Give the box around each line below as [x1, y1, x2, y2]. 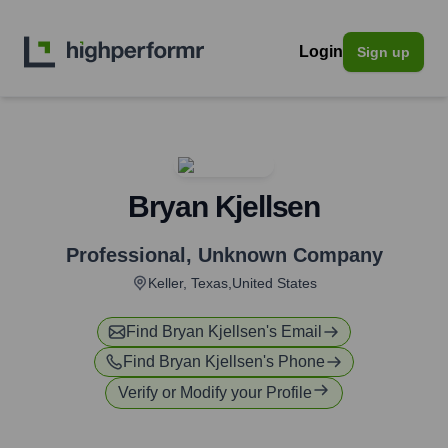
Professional [65, 244, 186, 266]
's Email [266, 323, 322, 340]
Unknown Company [197, 244, 383, 266]
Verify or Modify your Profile [118, 384, 312, 401]
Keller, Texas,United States [147, 275, 317, 291]
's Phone [263, 353, 325, 370]
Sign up [357, 44, 410, 60]
